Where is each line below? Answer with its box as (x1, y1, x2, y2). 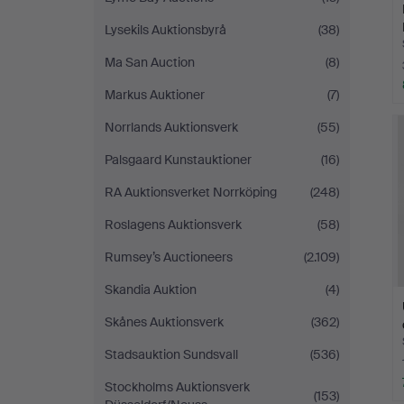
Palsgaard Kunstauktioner (105, 151, 252, 168)
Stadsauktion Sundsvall (105, 346, 238, 363)
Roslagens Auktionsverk (105, 216, 242, 233)
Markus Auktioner (105, 87, 205, 103)
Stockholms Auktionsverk (105, 379, 250, 395)
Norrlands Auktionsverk (105, 119, 238, 135)
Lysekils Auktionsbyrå (105, 22, 226, 38)
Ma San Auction (105, 54, 195, 70)
